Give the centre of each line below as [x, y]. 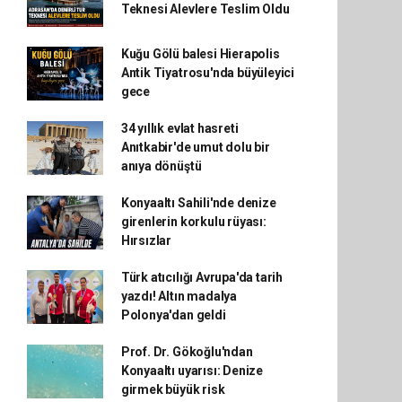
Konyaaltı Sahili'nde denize [198, 203]
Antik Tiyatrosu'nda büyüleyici [208, 73]
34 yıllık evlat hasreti [179, 128]
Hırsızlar [146, 240]
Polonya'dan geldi [173, 315]
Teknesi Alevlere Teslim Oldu [205, 9]
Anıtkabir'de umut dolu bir [195, 147]
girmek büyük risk [173, 389]
